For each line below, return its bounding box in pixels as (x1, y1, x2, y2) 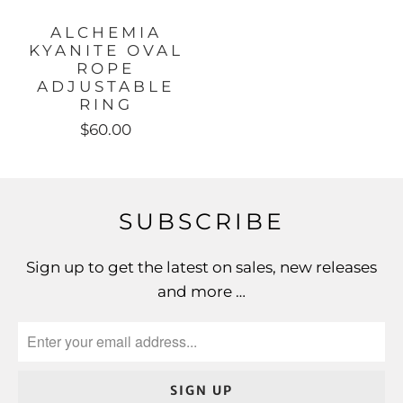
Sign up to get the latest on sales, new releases (26, 257, 377, 276)
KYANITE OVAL (28, 41, 184, 60)
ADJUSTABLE (37, 77, 175, 96)
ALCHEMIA (49, 23, 162, 42)
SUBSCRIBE (118, 208, 285, 236)
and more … (157, 282, 246, 300)
